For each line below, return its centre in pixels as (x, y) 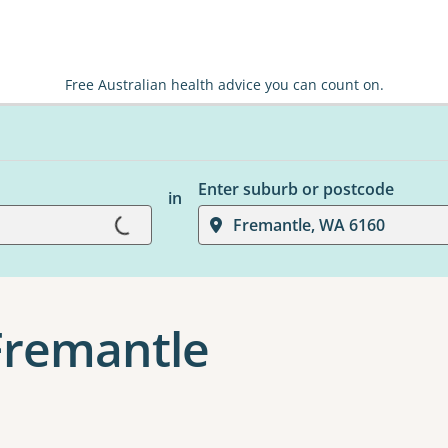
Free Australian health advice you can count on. (224, 84)
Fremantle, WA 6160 (308, 225)
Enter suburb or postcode (295, 189)
